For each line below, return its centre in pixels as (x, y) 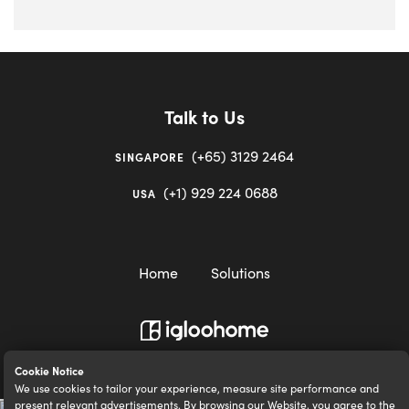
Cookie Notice (49, 371)
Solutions (241, 273)
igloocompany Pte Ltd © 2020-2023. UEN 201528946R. (204, 367)
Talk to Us (204, 116)
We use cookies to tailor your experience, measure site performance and (197, 388)
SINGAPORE (150, 157)
